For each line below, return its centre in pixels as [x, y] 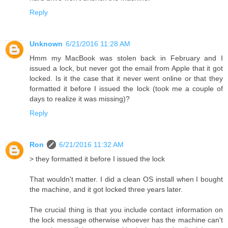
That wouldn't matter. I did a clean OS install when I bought [126, 179]
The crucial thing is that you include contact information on [126, 209]
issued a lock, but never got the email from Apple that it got [126, 68]
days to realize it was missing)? [80, 98]
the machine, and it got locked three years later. [106, 189]
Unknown [46, 44]
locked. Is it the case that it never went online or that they [126, 78]
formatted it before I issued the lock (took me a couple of [126, 88]
